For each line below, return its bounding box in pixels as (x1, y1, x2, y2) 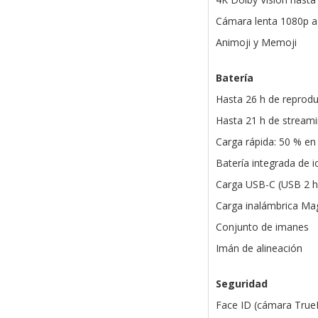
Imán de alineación (215, 241, 302, 255)
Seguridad (215, 277, 268, 290)
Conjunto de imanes (215, 220, 309, 234)
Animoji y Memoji (215, 35, 297, 49)
